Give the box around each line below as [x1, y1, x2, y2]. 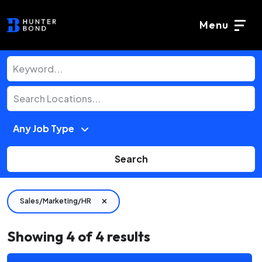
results [107, 227, 150, 245]
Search [114, 152, 148, 165]
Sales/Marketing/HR [20, 196, 91, 206]
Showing [7, 227, 63, 245]
